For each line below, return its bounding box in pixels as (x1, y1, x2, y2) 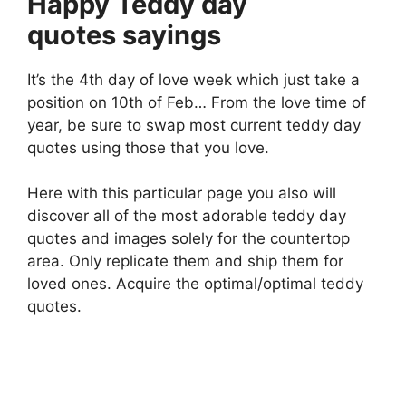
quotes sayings (27, 18, 221, 51)
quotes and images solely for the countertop (27, 229, 350, 248)
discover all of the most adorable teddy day (27, 207, 346, 226)
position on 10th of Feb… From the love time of (27, 92, 366, 111)
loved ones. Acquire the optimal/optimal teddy (27, 275, 363, 294)
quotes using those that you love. (27, 138, 269, 157)
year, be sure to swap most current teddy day (27, 115, 361, 134)
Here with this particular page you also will (27, 184, 336, 203)
